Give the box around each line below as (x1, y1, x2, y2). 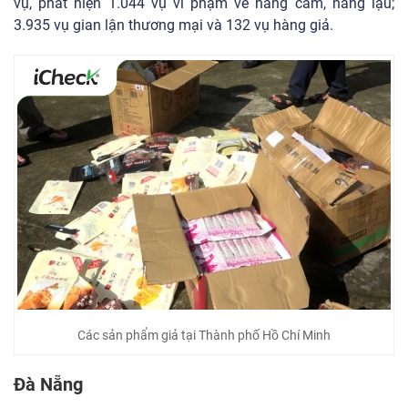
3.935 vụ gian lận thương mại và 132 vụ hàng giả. (14, 16, 333, 35)
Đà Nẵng (14, 372, 83, 395)
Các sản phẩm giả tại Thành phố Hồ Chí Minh (77, 327, 331, 342)
